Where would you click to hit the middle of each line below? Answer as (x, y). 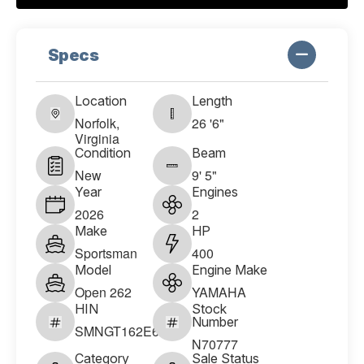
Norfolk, (97, 123)
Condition (103, 153)
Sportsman (106, 253)
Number (215, 322)
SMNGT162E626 (124, 331)
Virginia (97, 139)
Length (212, 101)
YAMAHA (219, 292)
